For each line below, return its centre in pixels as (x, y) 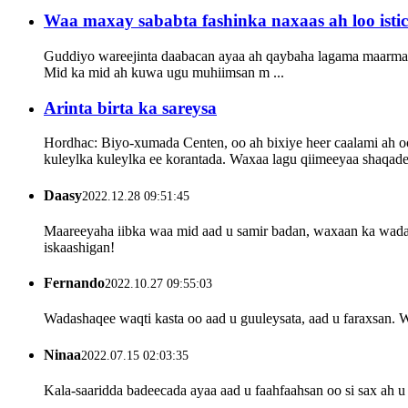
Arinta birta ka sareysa (130, 107)
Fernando (74, 283)
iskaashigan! (79, 247)
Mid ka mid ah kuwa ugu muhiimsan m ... (164, 72)
